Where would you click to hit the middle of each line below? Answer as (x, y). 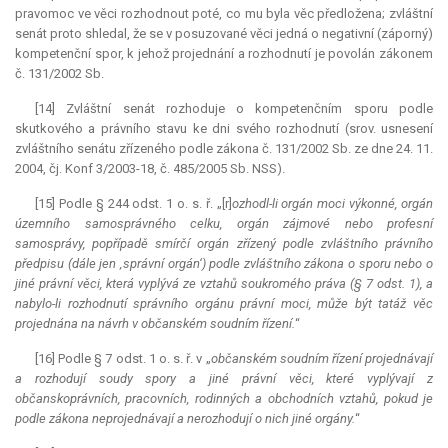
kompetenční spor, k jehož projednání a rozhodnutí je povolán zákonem (224, 54)
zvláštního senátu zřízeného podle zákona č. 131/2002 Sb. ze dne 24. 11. (224, 149)
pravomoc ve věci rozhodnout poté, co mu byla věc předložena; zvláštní (224, 14)
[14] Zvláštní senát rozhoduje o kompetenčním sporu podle (234, 109)
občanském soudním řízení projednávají (322, 359)
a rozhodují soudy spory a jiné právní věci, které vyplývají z (224, 379)
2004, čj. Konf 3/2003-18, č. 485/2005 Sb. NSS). (150, 169)
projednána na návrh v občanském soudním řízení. (155, 324)
